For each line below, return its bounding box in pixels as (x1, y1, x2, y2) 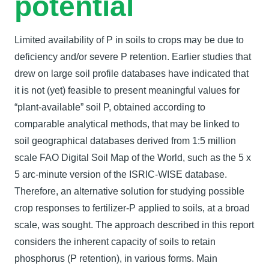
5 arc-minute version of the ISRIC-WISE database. (14, 169, 227, 180)
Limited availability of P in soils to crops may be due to (14, 35, 244, 45)
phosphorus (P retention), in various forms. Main (14, 253, 217, 264)
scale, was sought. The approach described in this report (14, 220, 254, 230)
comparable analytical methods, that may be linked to (14, 119, 240, 129)
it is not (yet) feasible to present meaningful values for (14, 85, 240, 95)
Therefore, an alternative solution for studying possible (14, 186, 244, 196)
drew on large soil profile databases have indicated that (14, 68, 249, 79)
